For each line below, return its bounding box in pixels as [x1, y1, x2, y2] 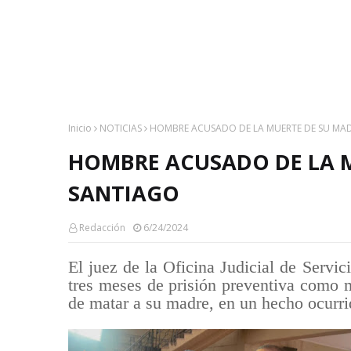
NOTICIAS [100, 121, 142, 135]
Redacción [79, 221, 125, 234]
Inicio [68, 121, 92, 135]
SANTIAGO [68, 179, 179, 208]
